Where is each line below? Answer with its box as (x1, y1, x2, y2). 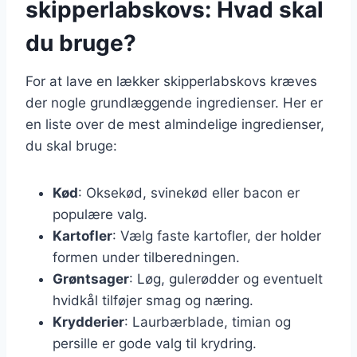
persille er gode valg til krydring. (53, 335, 257, 351)
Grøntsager (53, 270, 129, 287)
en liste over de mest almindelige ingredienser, (25, 116, 324, 132)
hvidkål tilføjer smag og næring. (53, 292, 253, 308)
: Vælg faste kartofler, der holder (112, 227, 321, 244)
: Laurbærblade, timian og (124, 313, 291, 330)
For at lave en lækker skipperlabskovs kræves (25, 73, 317, 89)
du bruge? (25, 29, 136, 57)
